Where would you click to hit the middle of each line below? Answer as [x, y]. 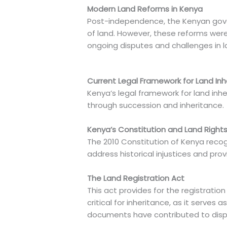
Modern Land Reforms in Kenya [145, 9]
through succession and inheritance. [156, 105]
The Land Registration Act [136, 178]
